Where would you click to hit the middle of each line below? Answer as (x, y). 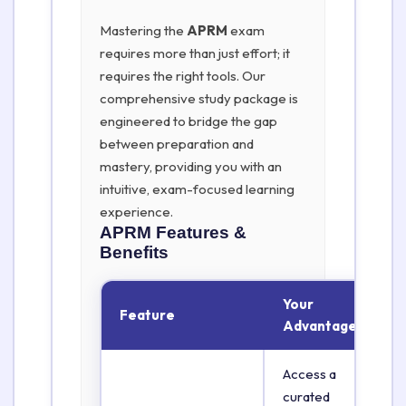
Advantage (320, 326)
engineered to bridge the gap (188, 121)
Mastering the (143, 30)
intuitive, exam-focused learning (197, 189)
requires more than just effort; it (195, 53)
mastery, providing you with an (191, 166)
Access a (309, 374)
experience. (136, 212)
